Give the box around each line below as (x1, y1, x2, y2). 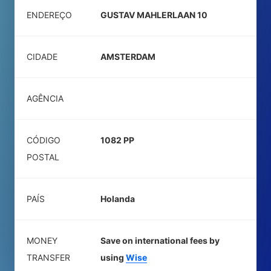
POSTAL (27, 152, 59, 162)
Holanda (100, 194, 135, 204)
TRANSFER (27, 252, 70, 263)
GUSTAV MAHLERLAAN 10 (100, 10, 207, 20)
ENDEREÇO (27, 10, 72, 20)
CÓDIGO (27, 135, 60, 145)
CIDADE (27, 51, 57, 62)
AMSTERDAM (100, 51, 155, 62)
